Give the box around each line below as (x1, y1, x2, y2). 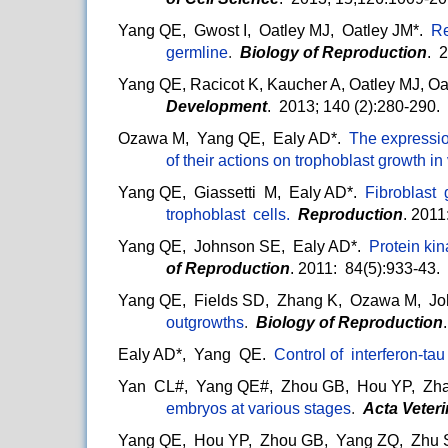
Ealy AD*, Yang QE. (118, 346, 274, 364)
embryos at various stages (166, 400, 351, 418)
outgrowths (166, 314, 244, 332)
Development (166, 98, 267, 116)
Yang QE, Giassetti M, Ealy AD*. (118, 184, 365, 202)
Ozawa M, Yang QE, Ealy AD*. (118, 130, 349, 148)
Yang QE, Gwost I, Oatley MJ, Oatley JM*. (118, 22, 431, 40)
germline (166, 44, 228, 62)
